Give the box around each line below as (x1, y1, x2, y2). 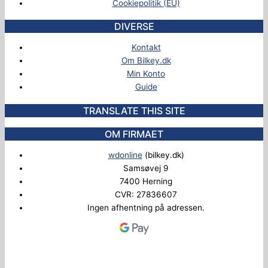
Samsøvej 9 (123, 163, 169, 173)
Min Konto (127, 69, 165, 79)
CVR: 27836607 (115, 190, 177, 200)
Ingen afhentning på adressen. (87, 203, 205, 213)
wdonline (108, 150, 142, 160)
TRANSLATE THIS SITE (83, 104, 185, 117)
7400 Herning (120, 176, 172, 187)
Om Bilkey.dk (121, 56, 171, 66)
